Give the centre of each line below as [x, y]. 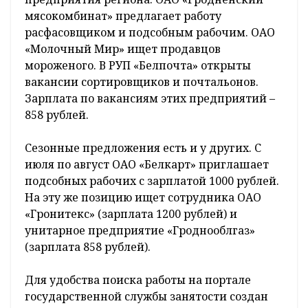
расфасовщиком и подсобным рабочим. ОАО [150, 33]
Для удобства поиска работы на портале [138, 280]
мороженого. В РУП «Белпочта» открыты [138, 66]
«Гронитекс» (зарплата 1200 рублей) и [131, 214]
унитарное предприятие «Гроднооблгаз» [140, 231]
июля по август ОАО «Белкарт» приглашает [147, 165]
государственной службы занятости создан [146, 297]
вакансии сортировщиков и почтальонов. [142, 82]
